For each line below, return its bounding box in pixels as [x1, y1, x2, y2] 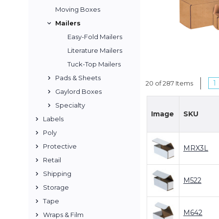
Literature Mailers [67, 46, 122, 54]
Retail [43, 156, 61, 164]
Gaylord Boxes [55, 88, 102, 95]
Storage [43, 183, 69, 191]
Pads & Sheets [55, 74, 101, 82]
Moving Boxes [55, 5, 100, 13]
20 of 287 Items [146, 79, 193, 88]
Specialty [55, 101, 85, 109]
